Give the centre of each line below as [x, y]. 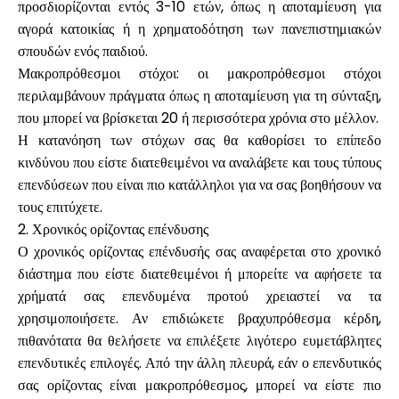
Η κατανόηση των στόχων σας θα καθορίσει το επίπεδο [199, 140]
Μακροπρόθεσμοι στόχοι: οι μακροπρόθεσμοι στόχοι [199, 73]
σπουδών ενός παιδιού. [83, 51]
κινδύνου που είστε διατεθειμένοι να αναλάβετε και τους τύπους [199, 163]
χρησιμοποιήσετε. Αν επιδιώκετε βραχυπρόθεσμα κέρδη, [199, 318]
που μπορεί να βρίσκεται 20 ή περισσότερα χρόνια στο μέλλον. [198, 118]
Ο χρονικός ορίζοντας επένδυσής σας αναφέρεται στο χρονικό [199, 252]
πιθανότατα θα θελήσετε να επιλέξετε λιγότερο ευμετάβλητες [199, 341]
